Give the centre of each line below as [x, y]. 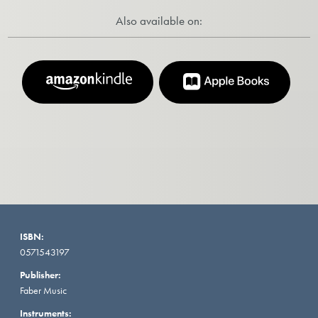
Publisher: [40, 275]
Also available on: [159, 21]
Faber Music [43, 291]
